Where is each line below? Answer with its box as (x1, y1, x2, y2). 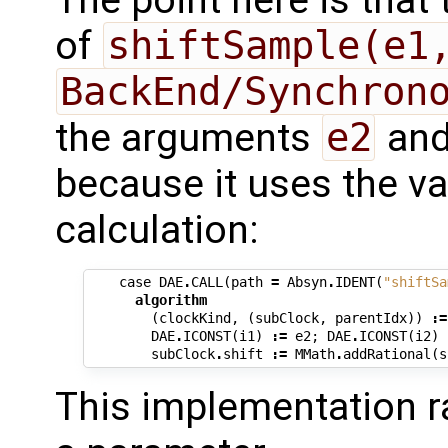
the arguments (54, 114, 321, 161)
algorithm (135, 292, 208, 309)
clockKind (159, 310, 232, 327)
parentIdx (335, 310, 408, 327)
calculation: (54, 206, 259, 253)
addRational (343, 346, 432, 363)
